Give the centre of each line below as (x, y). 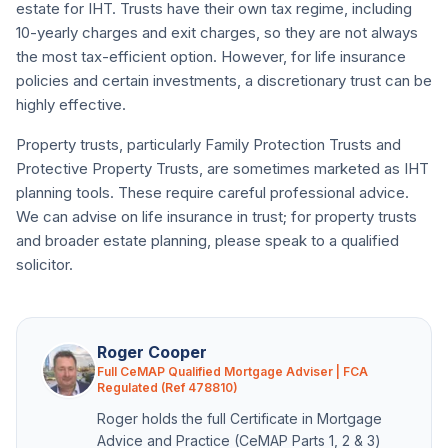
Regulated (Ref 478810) (167, 387)
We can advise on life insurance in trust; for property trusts (216, 216)
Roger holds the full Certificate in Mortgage (239, 418)
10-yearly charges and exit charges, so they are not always (217, 32)
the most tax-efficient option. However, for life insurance (211, 56)
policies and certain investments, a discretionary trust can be (224, 80)
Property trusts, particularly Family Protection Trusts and (208, 144)
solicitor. (44, 264)
